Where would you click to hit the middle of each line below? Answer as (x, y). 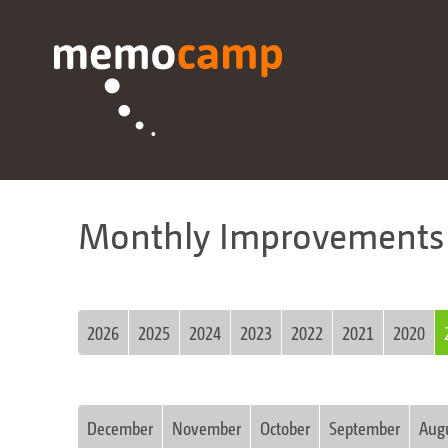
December (120, 427)
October (285, 427)
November (206, 427)
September (364, 427)
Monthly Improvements (261, 235)
